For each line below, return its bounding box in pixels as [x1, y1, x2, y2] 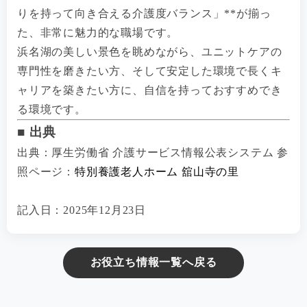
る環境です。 [17, 103, 86, 115]
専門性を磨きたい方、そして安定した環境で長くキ [17, 64, 282, 77]
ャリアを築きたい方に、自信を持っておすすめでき [17, 84, 282, 96]
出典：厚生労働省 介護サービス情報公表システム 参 [17, 146, 288, 158]
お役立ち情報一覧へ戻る [90, 256, 217, 268]
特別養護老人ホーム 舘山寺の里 [75, 165, 239, 177]
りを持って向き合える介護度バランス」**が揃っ [17, 7, 271, 19]
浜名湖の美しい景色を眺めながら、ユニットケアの [17, 45, 282, 58]
